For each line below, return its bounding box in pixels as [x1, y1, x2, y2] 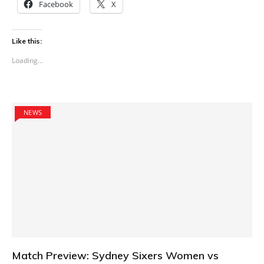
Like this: [12, 36, 42, 45]
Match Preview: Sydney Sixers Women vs [12, 249, 219, 263]
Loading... [12, 55, 43, 65]
